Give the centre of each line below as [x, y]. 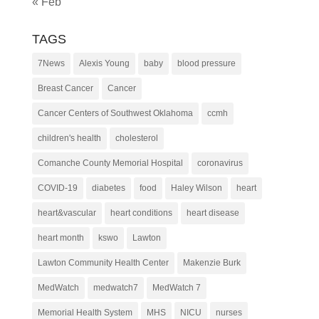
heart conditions [141, 213]
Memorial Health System [85, 312]
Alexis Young [104, 63]
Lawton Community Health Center [103, 262]
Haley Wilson [196, 188]
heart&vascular [67, 213]
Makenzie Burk [211, 262]
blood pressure [206, 63]
